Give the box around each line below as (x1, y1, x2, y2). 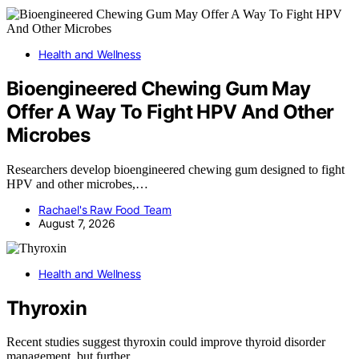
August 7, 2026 (38, 216, 115, 230)
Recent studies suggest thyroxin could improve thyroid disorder (6, 335, 325, 349)
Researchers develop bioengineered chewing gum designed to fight (6, 162, 345, 176)
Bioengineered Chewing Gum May (6, 76, 311, 100)
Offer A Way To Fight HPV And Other (6, 99, 334, 123)
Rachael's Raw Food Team (38, 202, 171, 216)
